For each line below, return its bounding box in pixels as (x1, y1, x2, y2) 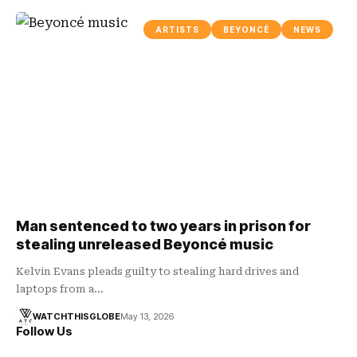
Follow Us (16, 323, 73, 339)
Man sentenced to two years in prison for (16, 217, 311, 234)
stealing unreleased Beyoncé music (16, 235, 273, 253)
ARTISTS (155, 25, 199, 34)
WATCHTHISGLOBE (32, 310, 120, 322)
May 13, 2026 (120, 310, 174, 322)
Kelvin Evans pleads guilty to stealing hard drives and (16, 265, 299, 277)
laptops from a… (16, 282, 104, 295)
